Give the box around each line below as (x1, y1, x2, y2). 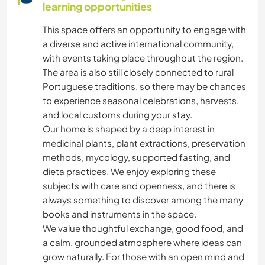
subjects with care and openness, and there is (43, 180, 235, 192)
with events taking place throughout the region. (43, 52, 243, 64)
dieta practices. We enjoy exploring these (43, 166, 216, 177)
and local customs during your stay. (43, 109, 192, 121)
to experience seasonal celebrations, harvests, (43, 95, 239, 106)
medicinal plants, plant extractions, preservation (43, 137, 245, 149)
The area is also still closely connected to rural (43, 66, 234, 78)
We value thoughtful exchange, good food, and (43, 222, 243, 234)
